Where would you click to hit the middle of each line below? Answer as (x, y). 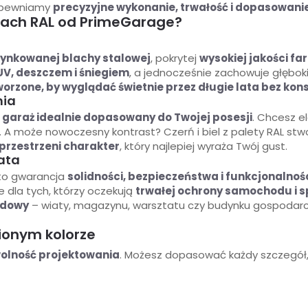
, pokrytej (175, 58)
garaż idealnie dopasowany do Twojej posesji (127, 118)
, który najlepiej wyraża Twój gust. (203, 146)
